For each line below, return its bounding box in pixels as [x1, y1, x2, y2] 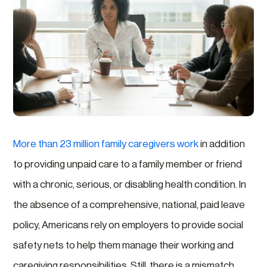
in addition [198, 139, 246, 149]
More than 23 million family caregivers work [13, 139, 199, 149]
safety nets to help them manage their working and [13, 240, 234, 250]
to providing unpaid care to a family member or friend [13, 159, 243, 169]
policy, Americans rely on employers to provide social [13, 220, 244, 230]
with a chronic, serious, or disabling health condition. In [13, 179, 247, 190]
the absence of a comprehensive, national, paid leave [13, 200, 246, 210]
